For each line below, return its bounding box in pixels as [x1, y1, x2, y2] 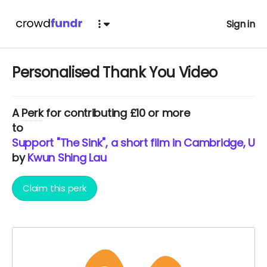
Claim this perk [23, 182, 86, 194]
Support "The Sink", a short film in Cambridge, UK [12, 135, 261, 150]
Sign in [226, 17, 255, 31]
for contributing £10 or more [43, 105, 190, 120]
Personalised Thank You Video [12, 63, 218, 82]
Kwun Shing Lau [27, 150, 107, 165]
